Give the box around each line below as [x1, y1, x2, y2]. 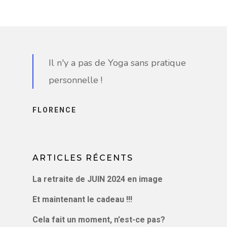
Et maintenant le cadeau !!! [32, 195, 132, 205]
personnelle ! [49, 74, 103, 87]
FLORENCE [32, 106, 77, 115]
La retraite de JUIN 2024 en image [32, 174, 163, 184]
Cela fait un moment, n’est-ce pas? [32, 215, 165, 225]
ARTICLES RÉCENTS [32, 153, 133, 163]
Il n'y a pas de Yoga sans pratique [49, 57, 186, 69]
